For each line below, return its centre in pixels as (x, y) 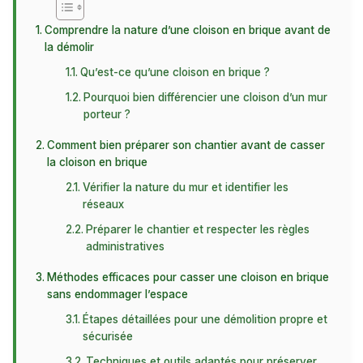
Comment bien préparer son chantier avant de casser (186, 145)
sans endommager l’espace (117, 294)
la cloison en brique (97, 162)
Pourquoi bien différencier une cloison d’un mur (206, 97)
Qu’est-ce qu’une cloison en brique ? (175, 72)
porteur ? (107, 114)
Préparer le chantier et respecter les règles (198, 229)
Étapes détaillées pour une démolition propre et (205, 319)
